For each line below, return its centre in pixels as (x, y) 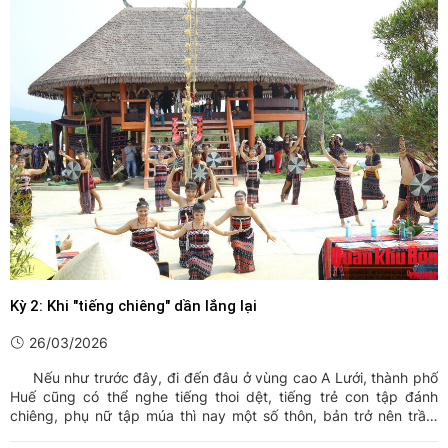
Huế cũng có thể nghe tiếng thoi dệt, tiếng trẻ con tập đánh (224, 397)
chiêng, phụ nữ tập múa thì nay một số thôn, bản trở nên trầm (224, 416)
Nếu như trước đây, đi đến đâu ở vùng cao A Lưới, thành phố (224, 378)
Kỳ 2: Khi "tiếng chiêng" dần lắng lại (133, 306)
